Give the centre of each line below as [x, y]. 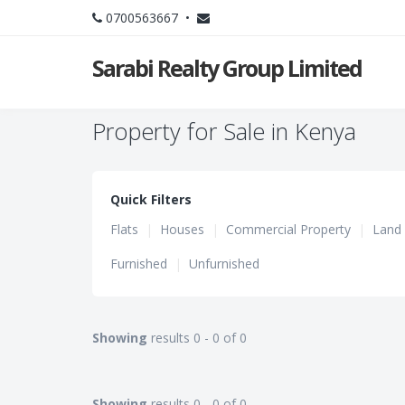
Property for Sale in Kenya [224, 131]
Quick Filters [151, 199]
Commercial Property [288, 229]
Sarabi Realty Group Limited [227, 68]
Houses [182, 229]
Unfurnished [224, 264]
